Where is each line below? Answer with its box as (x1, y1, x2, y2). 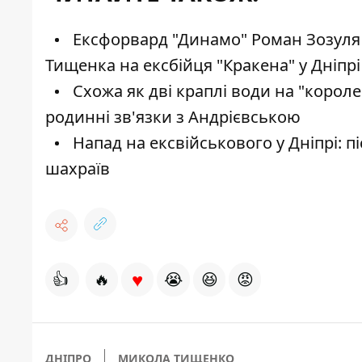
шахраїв (45, 158, 110, 180)
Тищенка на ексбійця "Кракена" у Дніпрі (45, 54, 360, 77)
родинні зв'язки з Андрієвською (45, 106, 301, 128)
